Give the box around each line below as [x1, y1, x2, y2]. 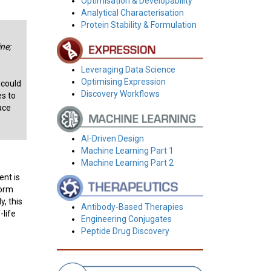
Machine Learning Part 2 [80, 157, 174, 168]
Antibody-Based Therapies [80, 201, 183, 212]
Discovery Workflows [80, 89, 160, 99]
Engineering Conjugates [80, 214, 172, 224]
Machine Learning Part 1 [80, 145, 174, 155]
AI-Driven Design [80, 133, 144, 143]
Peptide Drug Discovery [80, 226, 169, 236]
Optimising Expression [80, 77, 166, 87]
